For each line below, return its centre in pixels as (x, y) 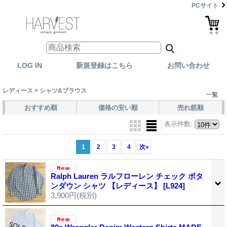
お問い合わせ (188, 65)
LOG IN (29, 65)
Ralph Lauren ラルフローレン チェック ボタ (127, 176)
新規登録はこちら (104, 65)
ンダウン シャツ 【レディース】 (107, 185)
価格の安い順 (118, 107)
